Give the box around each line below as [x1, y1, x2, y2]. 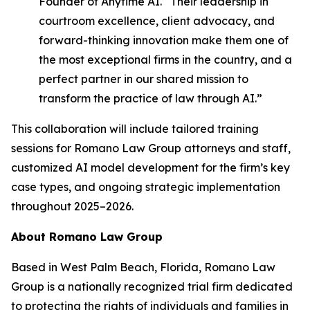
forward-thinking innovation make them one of [39, 33, 289, 47]
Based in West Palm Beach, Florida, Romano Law [11, 260, 275, 274]
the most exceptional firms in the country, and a [39, 53, 292, 66]
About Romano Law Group [11, 230, 163, 244]
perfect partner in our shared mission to [39, 72, 248, 86]
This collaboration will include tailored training [11, 122, 259, 136]
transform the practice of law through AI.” [39, 91, 262, 105]
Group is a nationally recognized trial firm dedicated [11, 280, 293, 293]
